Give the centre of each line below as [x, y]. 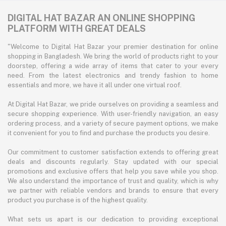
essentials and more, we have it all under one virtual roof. [95, 85]
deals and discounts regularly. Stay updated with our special [113, 162]
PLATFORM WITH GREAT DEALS [77, 29]
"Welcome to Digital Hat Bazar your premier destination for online [113, 47]
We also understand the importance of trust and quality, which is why [113, 181]
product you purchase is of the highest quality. [78, 200]
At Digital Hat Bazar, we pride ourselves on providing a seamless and [113, 104]
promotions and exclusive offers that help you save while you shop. [113, 172]
